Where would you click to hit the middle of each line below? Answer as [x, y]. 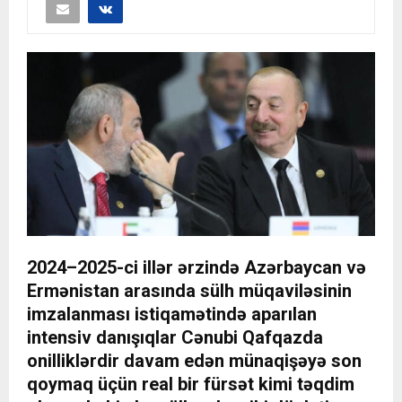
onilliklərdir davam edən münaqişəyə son [194, 361]
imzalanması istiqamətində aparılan [172, 315]
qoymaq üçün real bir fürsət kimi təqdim [191, 385]
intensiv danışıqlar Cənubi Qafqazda [175, 338]
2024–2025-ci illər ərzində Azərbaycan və [197, 268]
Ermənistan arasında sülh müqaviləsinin [189, 291]
